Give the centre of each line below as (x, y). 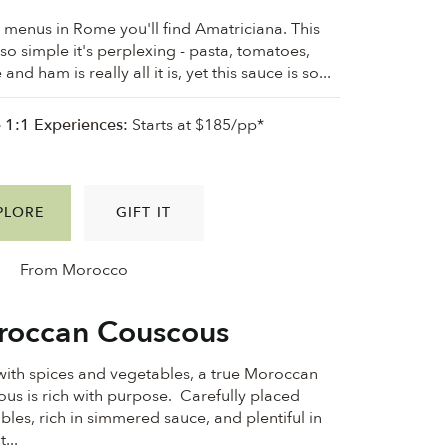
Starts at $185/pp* (195, 125)
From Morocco (74, 270)
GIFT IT (143, 213)
